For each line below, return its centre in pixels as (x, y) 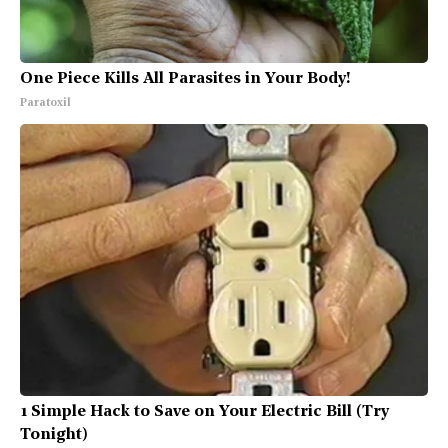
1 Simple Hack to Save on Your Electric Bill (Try (204, 412)
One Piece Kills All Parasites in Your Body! (185, 79)
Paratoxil (45, 104)
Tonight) (54, 435)
